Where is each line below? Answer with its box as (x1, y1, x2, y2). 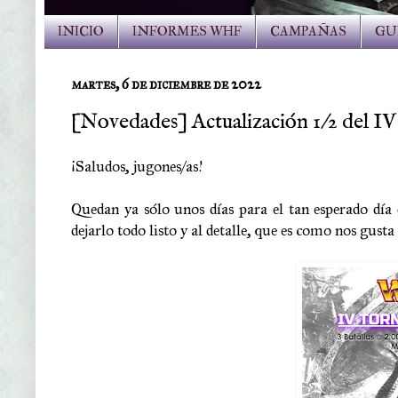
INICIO (58, 23, 104, 40)
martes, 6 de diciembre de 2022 (71, 76, 261, 92)
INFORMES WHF (132, 23, 242, 40)
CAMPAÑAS (270, 23, 346, 40)
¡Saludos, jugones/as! (71, 155, 203, 176)
